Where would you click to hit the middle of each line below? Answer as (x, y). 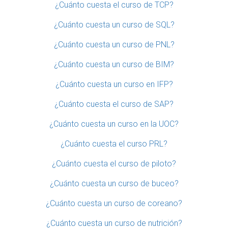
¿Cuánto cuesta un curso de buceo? (114, 183)
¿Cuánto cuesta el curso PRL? (114, 144)
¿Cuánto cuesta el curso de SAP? (114, 104)
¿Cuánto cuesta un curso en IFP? (114, 84)
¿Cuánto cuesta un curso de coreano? (114, 203)
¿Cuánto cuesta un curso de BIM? (114, 64)
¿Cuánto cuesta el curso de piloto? (114, 163)
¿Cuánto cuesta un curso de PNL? (114, 44)
